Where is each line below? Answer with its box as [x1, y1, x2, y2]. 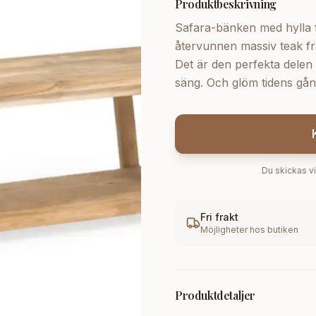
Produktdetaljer [175, 288, 255, 303]
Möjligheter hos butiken [200, 224, 298, 235]
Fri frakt [200, 211, 238, 223]
